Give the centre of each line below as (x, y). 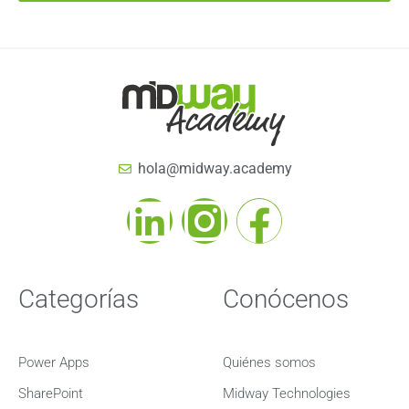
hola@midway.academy (215, 168)
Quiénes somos (269, 362)
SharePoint (51, 393)
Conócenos (286, 299)
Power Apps (54, 362)
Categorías (79, 299)
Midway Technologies (287, 393)
